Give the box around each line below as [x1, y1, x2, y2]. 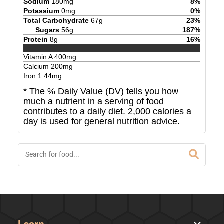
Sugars [35, 25, 59, 34]
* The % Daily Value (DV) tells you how [23, 86, 178, 97]
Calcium [23, 62, 51, 71]
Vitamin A [23, 53, 54, 61]
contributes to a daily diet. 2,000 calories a [23, 106, 191, 117]
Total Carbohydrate [23, 16, 89, 24]
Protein [23, 35, 48, 43]
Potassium [23, 6, 59, 15]
